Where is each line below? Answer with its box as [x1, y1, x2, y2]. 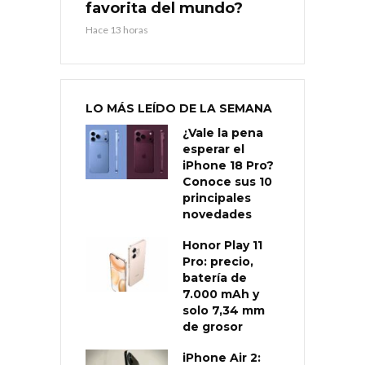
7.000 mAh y [182, 286, 259, 301]
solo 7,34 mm [182, 302, 265, 318]
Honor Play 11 [182, 237, 262, 253]
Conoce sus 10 [182, 174, 272, 189]
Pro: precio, [182, 253, 253, 269]
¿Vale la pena [182, 125, 263, 140]
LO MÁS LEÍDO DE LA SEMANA [86, 100, 272, 116]
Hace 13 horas [86, 23, 148, 36]
